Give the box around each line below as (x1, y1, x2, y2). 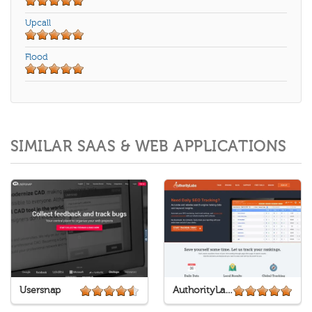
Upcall (25, 17, 51, 28)
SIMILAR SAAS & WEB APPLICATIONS (10, 136, 287, 155)
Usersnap (19, 285, 61, 296)
